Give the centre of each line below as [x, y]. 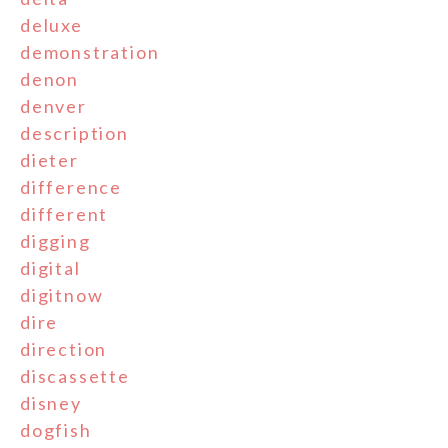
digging [55, 240]
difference [71, 186]
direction [64, 348]
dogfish [56, 429]
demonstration [90, 51]
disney [51, 402]
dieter [49, 159]
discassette [75, 375]
